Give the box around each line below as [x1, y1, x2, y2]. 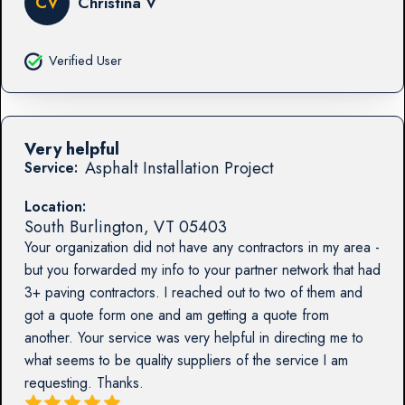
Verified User [48, 51, 122, 70]
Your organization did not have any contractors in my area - [24, 237, 380, 259]
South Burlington [24, 213, 144, 239]
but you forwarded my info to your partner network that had [24, 259, 381, 281]
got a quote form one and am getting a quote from [24, 305, 329, 326]
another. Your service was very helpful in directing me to [24, 327, 363, 349]
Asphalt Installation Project [84, 155, 274, 180]
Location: [24, 195, 86, 217]
